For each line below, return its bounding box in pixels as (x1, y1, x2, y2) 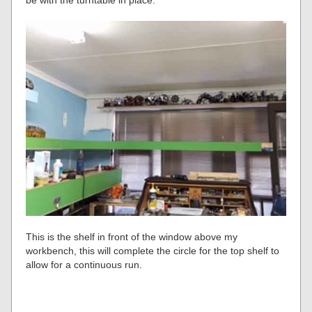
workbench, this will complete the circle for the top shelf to (26, 245, 280, 257)
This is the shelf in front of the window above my (26, 231, 238, 243)
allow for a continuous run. (26, 259, 143, 271)
